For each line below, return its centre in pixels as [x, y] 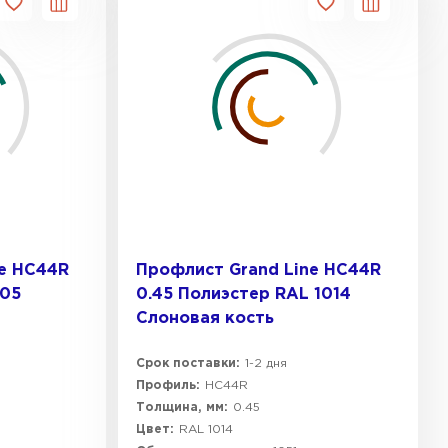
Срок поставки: [188, 363]
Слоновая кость [205, 318]
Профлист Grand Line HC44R [258, 270]
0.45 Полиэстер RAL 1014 [243, 294]
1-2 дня [266, 363]
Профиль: [168, 385]
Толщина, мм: [182, 407]
